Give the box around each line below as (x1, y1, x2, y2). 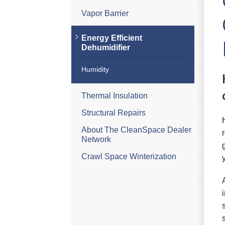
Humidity (81, 65, 109, 73)
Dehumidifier (81, 43, 130, 52)
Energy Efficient (81, 34, 142, 42)
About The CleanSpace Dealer (81, 126, 191, 134)
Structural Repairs (81, 108, 146, 117)
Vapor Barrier (81, 9, 129, 18)
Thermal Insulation (81, 91, 148, 100)
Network (81, 135, 111, 144)
